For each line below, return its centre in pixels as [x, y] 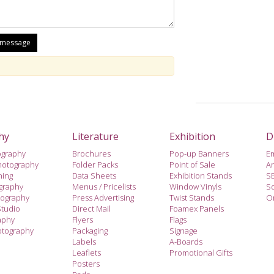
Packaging [90, 230]
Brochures [91, 153]
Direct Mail [91, 208]
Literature [95, 136]
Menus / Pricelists [104, 186]
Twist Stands [192, 197]
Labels [84, 241]
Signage [183, 230]
